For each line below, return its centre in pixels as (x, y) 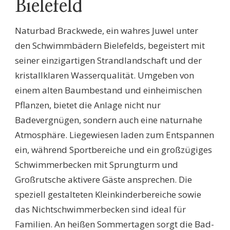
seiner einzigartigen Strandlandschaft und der (108, 60)
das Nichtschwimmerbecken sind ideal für (100, 209)
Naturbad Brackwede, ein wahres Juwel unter (107, 30)
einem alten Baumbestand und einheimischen (108, 90)
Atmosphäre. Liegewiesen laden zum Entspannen (114, 135)
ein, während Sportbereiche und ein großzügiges (113, 149)
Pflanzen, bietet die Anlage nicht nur (88, 105)
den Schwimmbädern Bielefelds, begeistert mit (110, 45)
